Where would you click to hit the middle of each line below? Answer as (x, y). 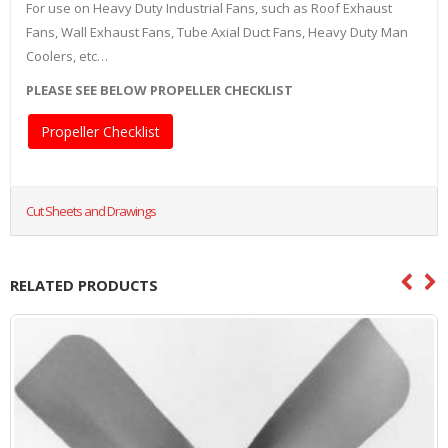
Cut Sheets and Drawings (91, 211)
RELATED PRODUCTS (84, 285)
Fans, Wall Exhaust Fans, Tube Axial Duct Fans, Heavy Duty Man (217, 32)
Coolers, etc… (67, 56)
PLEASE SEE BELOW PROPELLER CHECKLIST (159, 90)
